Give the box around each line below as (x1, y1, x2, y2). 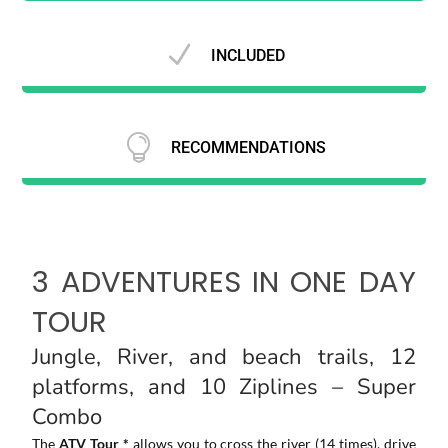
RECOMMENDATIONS (170, 137, 326, 157)
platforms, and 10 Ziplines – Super (32, 372, 416, 402)
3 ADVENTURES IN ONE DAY (32, 262, 416, 302)
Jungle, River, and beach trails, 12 (32, 342, 416, 372)
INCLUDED (211, 45, 285, 65)
